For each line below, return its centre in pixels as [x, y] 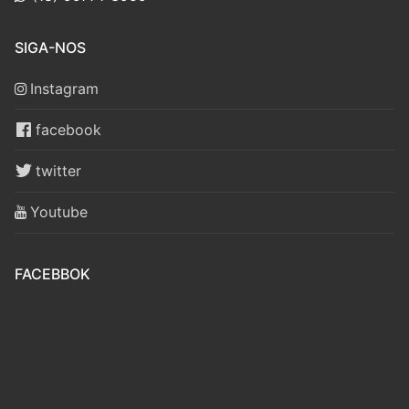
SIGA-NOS [50, 47]
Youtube [59, 212]
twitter [58, 170]
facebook [68, 129]
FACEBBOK [52, 273]
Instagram [64, 88]
